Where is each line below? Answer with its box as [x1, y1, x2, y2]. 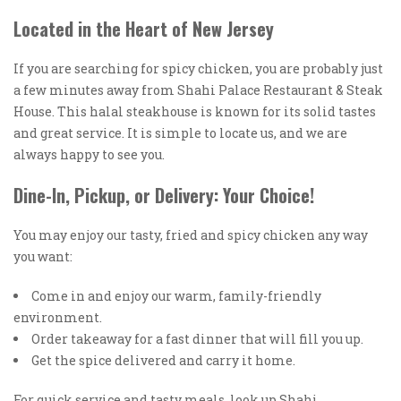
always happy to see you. [13, 146, 165, 163]
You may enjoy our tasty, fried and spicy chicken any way [13, 226, 368, 243]
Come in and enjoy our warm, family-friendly [31, 287, 321, 304]
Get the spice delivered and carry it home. [31, 352, 295, 369]
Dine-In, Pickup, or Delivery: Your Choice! [13, 182, 314, 209]
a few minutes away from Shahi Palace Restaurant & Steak [13, 81, 383, 98]
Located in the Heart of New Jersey [13, 15, 274, 42]
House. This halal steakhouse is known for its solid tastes [13, 103, 376, 120]
